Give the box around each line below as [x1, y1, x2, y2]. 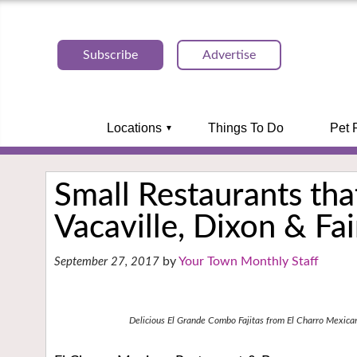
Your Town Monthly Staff [178, 255, 319, 268]
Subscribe [83, 49, 138, 61]
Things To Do [207, 121, 284, 135]
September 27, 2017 [54, 256, 159, 268]
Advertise [202, 49, 256, 61]
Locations [106, 121, 162, 135]
